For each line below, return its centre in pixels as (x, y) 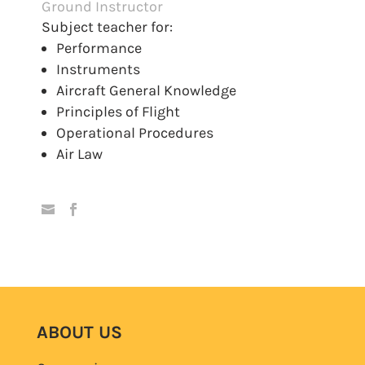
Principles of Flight (119, 111)
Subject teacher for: (108, 26)
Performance (99, 48)
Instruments (99, 69)
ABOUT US (79, 332)
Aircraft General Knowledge (147, 90)
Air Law (80, 154)
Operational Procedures (135, 132)
